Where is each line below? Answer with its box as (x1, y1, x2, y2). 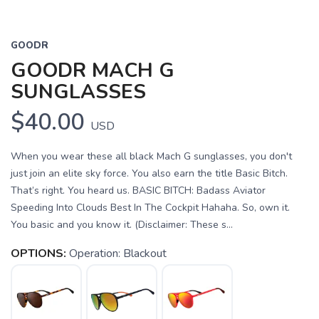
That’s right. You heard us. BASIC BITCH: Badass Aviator (11, 183, 266, 197)
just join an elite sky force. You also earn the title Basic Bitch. (11, 166, 288, 180)
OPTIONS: (11, 245, 66, 261)
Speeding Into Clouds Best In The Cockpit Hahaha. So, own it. (11, 200, 290, 214)
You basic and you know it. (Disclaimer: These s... (11, 217, 233, 231)
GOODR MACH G (11, 56, 174, 84)
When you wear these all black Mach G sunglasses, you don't (11, 149, 292, 163)
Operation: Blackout (69, 245, 167, 261)
